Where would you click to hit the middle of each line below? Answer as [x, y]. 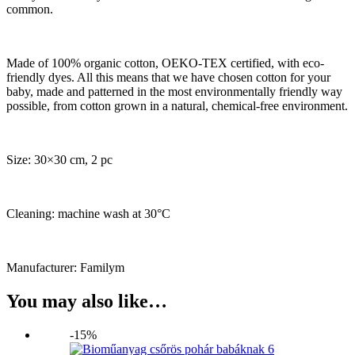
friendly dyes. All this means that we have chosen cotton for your [168, 77]
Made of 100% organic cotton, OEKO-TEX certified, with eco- [165, 63]
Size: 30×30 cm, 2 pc [59, 159]
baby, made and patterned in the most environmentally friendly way [174, 91]
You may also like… [87, 301]
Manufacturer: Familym [65, 267]
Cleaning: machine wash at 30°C [88, 213]
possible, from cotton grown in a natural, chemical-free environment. [177, 105]
